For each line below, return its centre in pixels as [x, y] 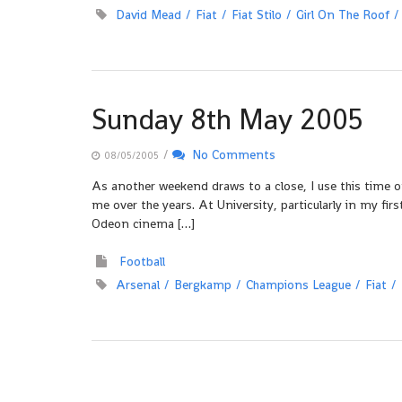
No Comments [230, 154]
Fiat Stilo [257, 14]
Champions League [298, 284]
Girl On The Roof [343, 14]
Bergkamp [203, 284]
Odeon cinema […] [143, 223]
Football [142, 261]
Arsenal [138, 284]
